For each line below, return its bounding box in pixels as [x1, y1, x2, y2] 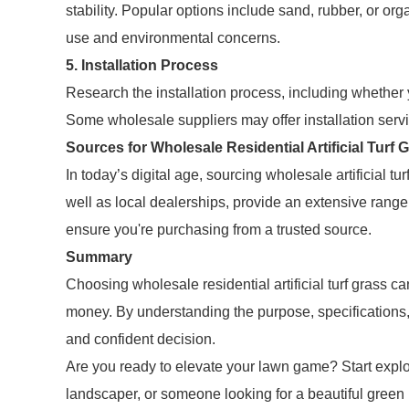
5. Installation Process [66, 58, 218, 73]
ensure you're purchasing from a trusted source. [66, 222, 372, 237]
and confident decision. [66, 331, 215, 347]
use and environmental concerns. [66, 30, 280, 46]
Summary [66, 249, 132, 265]
